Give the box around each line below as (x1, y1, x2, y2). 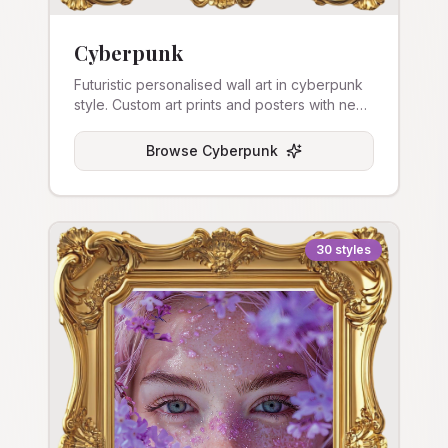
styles (335, 242, 371, 257)
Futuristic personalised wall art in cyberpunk (74, 76, 363, 93)
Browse (146, 142, 202, 159)
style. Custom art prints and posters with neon (74, 96, 373, 113)
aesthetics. (74, 116, 144, 133)
